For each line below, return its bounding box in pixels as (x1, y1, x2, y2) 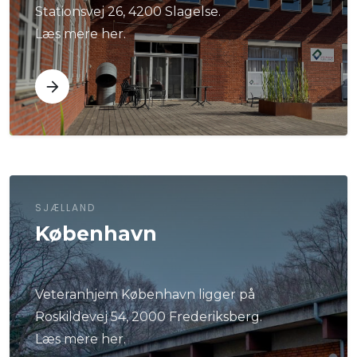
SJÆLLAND (35, 201, 96, 215)
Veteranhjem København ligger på (35, 287, 255, 303)
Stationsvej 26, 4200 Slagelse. (35, 3, 221, 19)
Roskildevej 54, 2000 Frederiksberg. (35, 309, 262, 325)
